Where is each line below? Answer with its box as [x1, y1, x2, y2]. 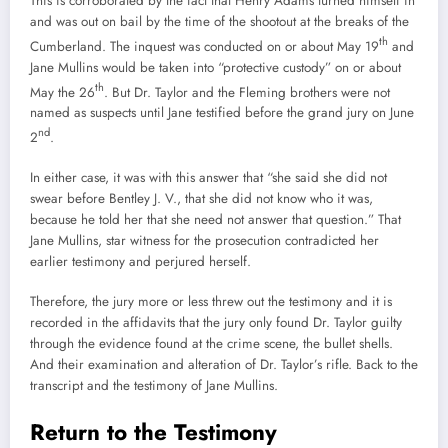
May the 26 [30, 82, 95, 102]
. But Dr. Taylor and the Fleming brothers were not [104, 82, 390, 102]
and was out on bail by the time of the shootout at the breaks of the [30, 12, 409, 32]
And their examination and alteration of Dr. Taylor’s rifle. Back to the [30, 355, 418, 375]
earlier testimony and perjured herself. [30, 252, 251, 272]
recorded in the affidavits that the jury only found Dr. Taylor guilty [30, 313, 402, 333]
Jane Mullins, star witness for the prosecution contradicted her [30, 231, 379, 251]
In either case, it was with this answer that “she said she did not [30, 168, 387, 188]
